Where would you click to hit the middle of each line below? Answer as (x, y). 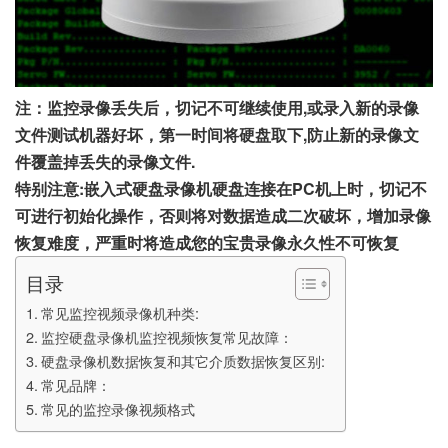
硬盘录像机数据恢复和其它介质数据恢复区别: (182, 360)
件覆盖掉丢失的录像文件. (105, 161)
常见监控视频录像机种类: (119, 312)
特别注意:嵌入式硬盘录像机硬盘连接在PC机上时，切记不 (221, 188)
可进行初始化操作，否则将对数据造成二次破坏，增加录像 (223, 215)
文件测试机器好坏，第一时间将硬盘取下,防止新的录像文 (217, 134)
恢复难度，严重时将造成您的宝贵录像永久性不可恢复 (207, 242)
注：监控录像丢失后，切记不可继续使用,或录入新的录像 (217, 107)
